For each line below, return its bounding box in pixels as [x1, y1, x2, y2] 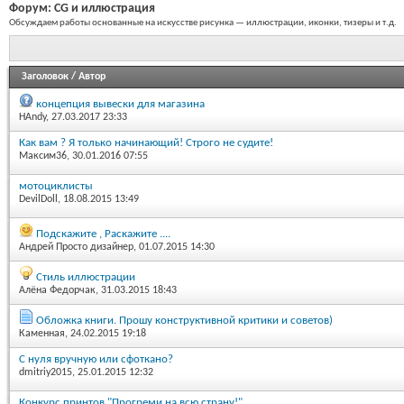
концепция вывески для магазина [36, 97, 205, 110]
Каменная [19, 327, 65, 339]
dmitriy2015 [19, 366, 72, 378]
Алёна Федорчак [19, 284, 96, 296]
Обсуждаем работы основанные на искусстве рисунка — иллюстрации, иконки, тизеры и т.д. [9, 18, 397, 28]
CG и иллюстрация [54, 2, 155, 15]
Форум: [9, 2, 54, 15]
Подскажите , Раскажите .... [36, 227, 170, 240]
